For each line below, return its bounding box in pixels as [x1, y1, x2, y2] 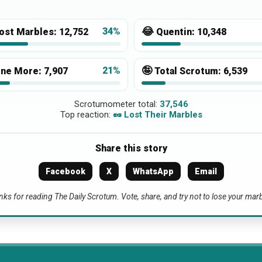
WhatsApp [132, 166, 174, 176]
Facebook [45, 166, 85, 176]
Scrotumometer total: [74, 98, 160, 109]
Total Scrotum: [154, 65, 223, 77]
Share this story [95, 142, 167, 154]
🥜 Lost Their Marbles [112, 109, 202, 120]
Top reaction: [60, 109, 113, 120]
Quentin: [156, 26, 197, 37]
